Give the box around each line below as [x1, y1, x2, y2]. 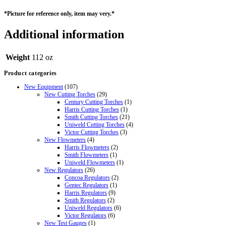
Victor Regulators [65, 211, 106, 219]
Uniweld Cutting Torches [65, 121, 125, 128]
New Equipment [24, 83, 63, 90]
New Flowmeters [44, 136, 86, 143]
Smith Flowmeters [65, 151, 108, 158]
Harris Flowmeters [65, 143, 109, 151]
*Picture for [4, 10, 36, 17]
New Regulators [44, 166, 83, 174]
